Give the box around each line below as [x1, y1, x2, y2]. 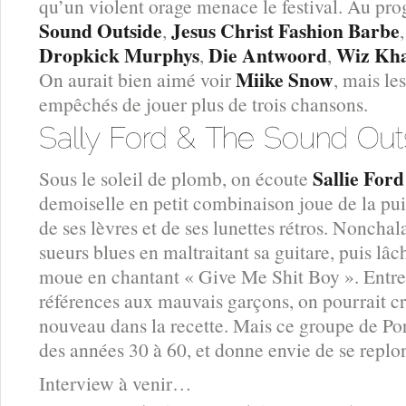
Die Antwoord [208, 40, 327, 69]
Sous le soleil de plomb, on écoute [39, 165, 313, 192]
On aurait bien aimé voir [39, 65, 236, 92]
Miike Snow [236, 64, 333, 93]
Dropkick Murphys [39, 40, 199, 69]
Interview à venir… [39, 370, 191, 397]
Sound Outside [39, 15, 162, 44]
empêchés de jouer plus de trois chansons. [39, 90, 368, 117]
